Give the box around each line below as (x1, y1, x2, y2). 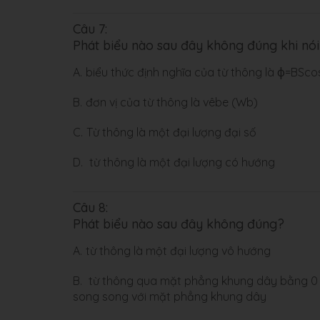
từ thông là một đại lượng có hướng (86, 154, 275, 169)
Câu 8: (73, 199, 108, 216)
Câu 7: (73, 20, 107, 37)
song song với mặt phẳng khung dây (73, 289, 266, 304)
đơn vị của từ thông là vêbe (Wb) (86, 94, 258, 109)
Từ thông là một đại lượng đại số (86, 124, 256, 139)
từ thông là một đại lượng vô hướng (86, 243, 271, 258)
